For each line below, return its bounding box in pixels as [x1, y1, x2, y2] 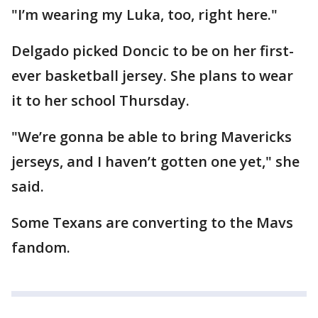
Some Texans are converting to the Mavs [11, 212, 293, 232]
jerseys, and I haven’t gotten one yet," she [11, 151, 300, 171]
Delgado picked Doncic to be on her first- [11, 40, 294, 60]
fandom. [11, 237, 70, 257]
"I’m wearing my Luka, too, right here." [11, 4, 278, 24]
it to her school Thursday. [11, 90, 193, 110]
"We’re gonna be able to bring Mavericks [11, 126, 292, 146]
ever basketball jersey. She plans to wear [11, 65, 293, 85]
